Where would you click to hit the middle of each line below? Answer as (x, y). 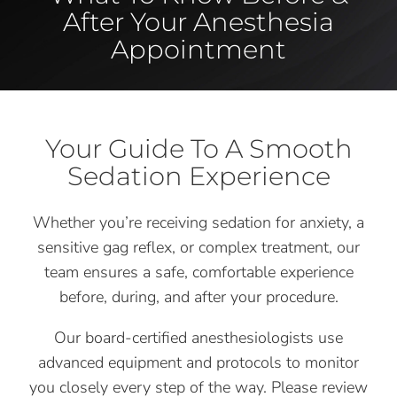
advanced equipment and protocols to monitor (198, 363)
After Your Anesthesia (198, 22)
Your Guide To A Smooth (198, 149)
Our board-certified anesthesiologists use (198, 338)
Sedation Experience (198, 176)
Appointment (198, 50)
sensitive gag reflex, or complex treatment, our (198, 248)
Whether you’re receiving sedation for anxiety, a (198, 223)
